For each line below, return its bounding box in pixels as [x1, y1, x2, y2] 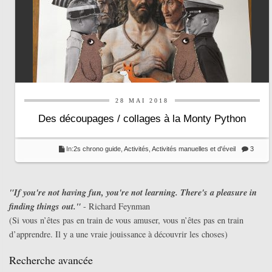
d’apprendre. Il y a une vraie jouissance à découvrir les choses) [9, 228, 228, 240]
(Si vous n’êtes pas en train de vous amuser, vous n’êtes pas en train [9, 214, 243, 226]
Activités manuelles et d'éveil [152, 145, 236, 153]
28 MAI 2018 [115, 97, 169, 104]
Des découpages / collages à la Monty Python [38, 113, 246, 125]
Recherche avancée [9, 253, 93, 268]
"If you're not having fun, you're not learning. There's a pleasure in [9, 186, 257, 199]
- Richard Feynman [81, 200, 150, 212]
